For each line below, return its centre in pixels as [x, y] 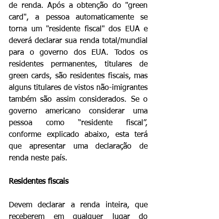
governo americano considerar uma [78, 111]
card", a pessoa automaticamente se [78, 18]
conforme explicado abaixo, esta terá [78, 135]
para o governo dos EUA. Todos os [78, 53]
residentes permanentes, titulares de [78, 65]
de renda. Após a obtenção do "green [78, 6]
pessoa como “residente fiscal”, [78, 123]
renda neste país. [39, 158]
